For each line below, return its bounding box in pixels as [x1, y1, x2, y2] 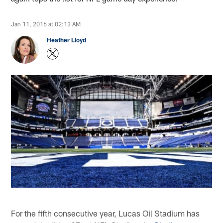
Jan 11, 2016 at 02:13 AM [11, 20, 81, 28]
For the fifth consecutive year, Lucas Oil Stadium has [11, 208, 200, 218]
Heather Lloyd [47, 36, 87, 44]
